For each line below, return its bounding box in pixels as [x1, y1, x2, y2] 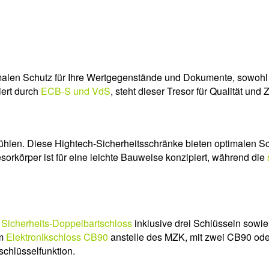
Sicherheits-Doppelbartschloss [1, 216, 132, 231]
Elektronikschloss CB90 [6, 230, 108, 244]
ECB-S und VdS [41, 83, 110, 98]
